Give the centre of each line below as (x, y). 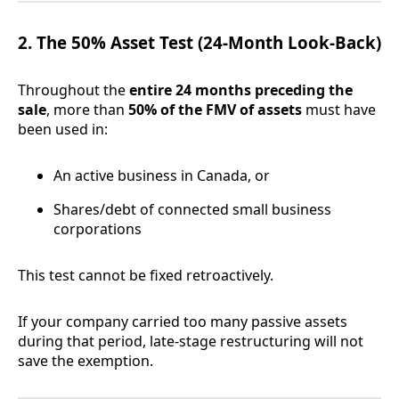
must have (339, 110)
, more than (87, 110)
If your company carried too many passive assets (183, 322)
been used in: (63, 130)
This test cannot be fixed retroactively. (146, 276)
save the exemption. (85, 361)
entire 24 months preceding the (241, 90)
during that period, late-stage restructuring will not (191, 342)
